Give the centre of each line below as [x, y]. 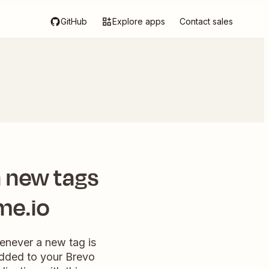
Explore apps [139, 21]
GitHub [74, 21]
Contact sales [206, 21]
